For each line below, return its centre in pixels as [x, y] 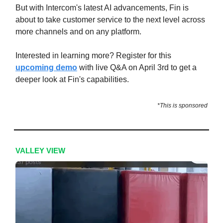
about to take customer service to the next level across [110, 20]
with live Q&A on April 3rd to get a [137, 68]
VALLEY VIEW [40, 151]
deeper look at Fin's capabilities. [72, 80]
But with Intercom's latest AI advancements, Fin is [102, 8]
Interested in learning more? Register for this [93, 56]
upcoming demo [46, 68]
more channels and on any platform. [78, 32]
